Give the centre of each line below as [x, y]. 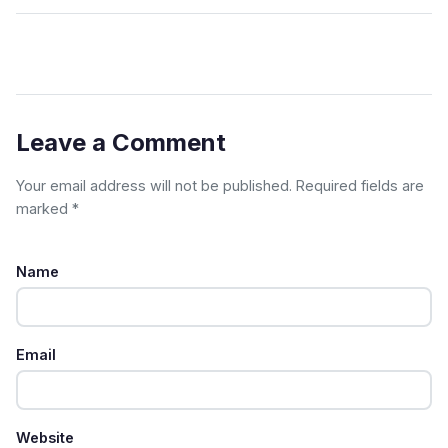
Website [45, 437]
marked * [47, 208]
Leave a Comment [121, 142]
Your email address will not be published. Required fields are [220, 185]
